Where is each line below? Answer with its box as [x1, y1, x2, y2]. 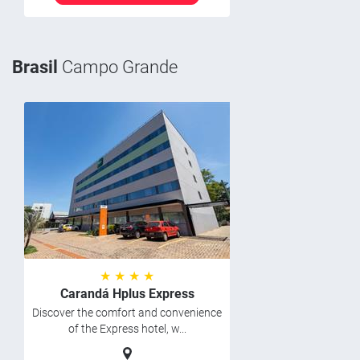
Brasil [12, 57, 58, 77]
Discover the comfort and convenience [32, 306, 222, 319]
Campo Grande [58, 57, 178, 77]
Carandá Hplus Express [59, 286, 194, 301]
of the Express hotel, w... [67, 322, 186, 335]
